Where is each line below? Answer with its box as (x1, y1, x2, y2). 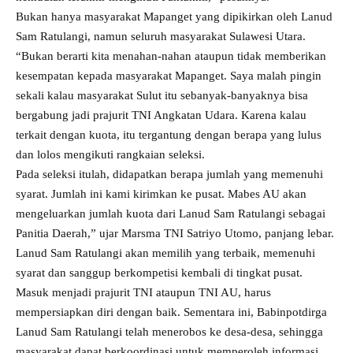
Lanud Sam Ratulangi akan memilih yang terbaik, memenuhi (16, 247, 315, 259)
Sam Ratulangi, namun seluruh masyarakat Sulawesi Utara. (16, 30, 306, 43)
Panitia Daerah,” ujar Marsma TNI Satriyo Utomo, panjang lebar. (16, 227, 334, 240)
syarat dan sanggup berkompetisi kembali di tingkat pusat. (16, 266, 303, 279)
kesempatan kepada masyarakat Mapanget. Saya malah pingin (16, 69, 321, 82)
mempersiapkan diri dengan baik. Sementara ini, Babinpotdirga (16, 306, 327, 318)
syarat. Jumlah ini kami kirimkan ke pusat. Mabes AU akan (16, 188, 307, 200)
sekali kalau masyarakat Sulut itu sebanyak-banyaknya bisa (16, 89, 308, 102)
